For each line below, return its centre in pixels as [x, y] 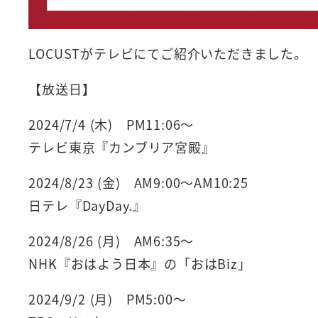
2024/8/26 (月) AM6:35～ [111, 240]
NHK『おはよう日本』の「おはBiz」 [140, 263]
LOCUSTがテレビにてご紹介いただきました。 [168, 53]
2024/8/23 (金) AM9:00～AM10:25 [138, 182]
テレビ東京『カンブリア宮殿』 [122, 147]
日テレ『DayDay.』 [87, 205]
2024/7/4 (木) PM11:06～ [111, 124]
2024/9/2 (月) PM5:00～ [108, 298]
